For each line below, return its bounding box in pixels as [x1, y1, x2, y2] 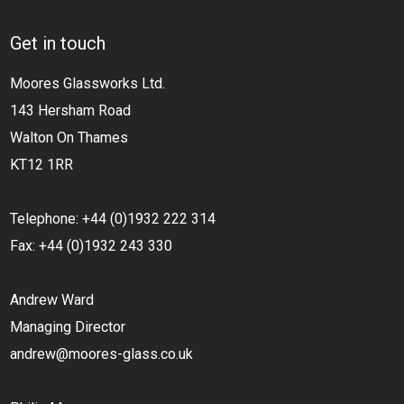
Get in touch [10, 32, 106, 54]
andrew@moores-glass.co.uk [10, 345, 194, 363]
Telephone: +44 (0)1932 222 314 [10, 210, 216, 227]
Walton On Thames [10, 129, 129, 146]
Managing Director [10, 318, 126, 335]
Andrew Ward [10, 291, 95, 308]
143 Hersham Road [10, 102, 132, 119]
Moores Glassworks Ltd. [10, 75, 166, 92]
